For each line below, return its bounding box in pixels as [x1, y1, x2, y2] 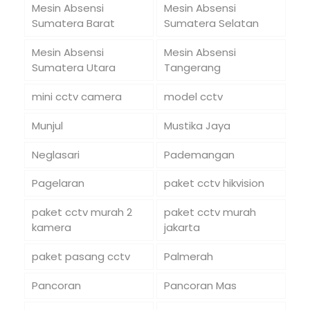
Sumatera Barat [31, 16, 115, 31]
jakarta [163, 220, 200, 235]
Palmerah [163, 249, 213, 264]
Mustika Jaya [163, 118, 230, 133]
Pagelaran [31, 176, 84, 191]
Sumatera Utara [31, 60, 116, 75]
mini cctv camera [31, 89, 122, 104]
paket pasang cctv [31, 249, 130, 264]
